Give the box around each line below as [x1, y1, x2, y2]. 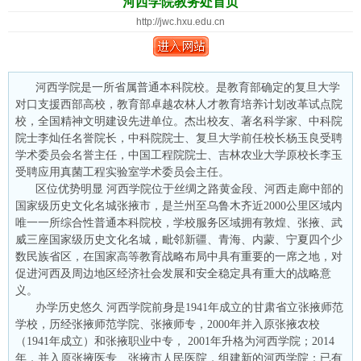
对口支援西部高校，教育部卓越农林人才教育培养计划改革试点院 [15, 98, 342, 110]
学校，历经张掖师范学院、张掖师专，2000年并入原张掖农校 [15, 317, 320, 330]
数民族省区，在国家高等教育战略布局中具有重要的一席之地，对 [15, 250, 342, 263]
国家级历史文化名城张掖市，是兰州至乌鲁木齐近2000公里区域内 [15, 199, 342, 212]
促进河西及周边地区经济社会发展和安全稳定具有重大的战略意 [15, 267, 331, 280]
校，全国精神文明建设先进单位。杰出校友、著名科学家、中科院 [15, 114, 342, 127]
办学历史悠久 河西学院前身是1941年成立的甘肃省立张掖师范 [35, 301, 343, 313]
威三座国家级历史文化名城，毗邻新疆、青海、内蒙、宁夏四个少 [15, 233, 342, 246]
